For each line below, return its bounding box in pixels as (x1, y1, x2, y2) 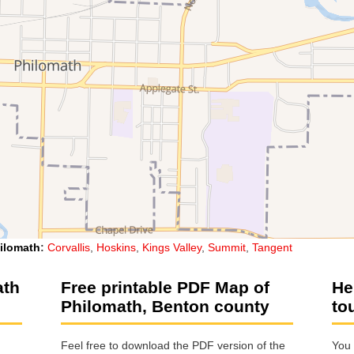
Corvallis (47, 240, 90, 254)
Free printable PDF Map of (61, 277, 269, 296)
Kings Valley (142, 240, 201, 254)
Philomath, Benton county (61, 296, 269, 315)
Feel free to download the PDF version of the (61, 339, 285, 352)
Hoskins (96, 240, 136, 254)
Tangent (252, 240, 292, 254)
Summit (208, 240, 246, 254)
